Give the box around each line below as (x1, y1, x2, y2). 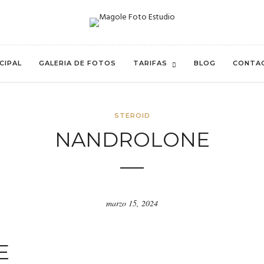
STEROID (114, 111, 150, 120)
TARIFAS (133, 59, 167, 67)
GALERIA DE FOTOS (39, 59, 116, 67)
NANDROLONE (54, 127, 210, 152)
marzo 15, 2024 (106, 197, 158, 209)
